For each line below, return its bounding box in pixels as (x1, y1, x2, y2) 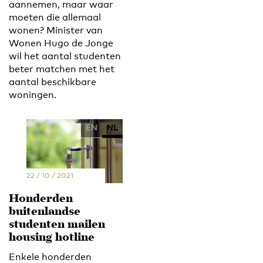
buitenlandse (9, 203, 80, 222)
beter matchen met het (9, 63, 114, 75)
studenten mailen (9, 216, 105, 235)
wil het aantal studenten (9, 50, 121, 62)
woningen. (9, 89, 56, 100)
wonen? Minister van (9, 24, 103, 36)
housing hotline (9, 229, 95, 248)
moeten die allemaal (9, 11, 101, 23)
